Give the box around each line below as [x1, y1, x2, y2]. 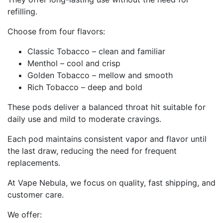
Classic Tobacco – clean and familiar [27, 46, 165, 56]
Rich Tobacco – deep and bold [27, 82, 142, 92]
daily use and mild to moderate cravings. [7, 113, 161, 124]
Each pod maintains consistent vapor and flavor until [7, 133, 207, 144]
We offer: [7, 209, 42, 220]
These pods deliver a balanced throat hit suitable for [7, 102, 206, 112]
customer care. [7, 189, 64, 200]
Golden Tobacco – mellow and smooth [27, 70, 173, 80]
